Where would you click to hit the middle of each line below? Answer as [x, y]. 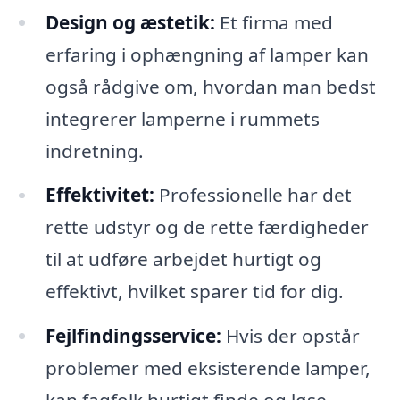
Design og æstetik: [130, 22]
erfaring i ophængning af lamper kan [207, 54]
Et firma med [274, 22]
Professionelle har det [253, 195]
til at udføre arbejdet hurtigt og [183, 259]
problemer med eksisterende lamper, [208, 368]
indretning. [94, 150]
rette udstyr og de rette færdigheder [207, 227]
